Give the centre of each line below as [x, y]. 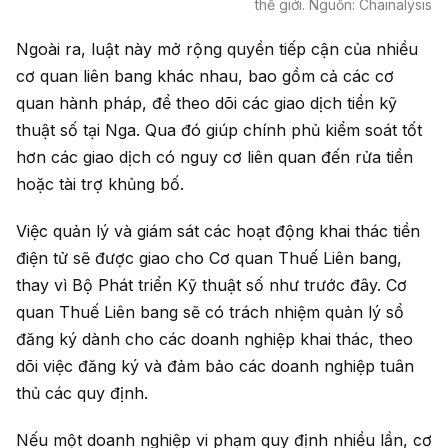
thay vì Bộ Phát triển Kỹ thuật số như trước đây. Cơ [211, 284]
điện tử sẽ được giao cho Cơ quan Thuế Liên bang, [209, 257]
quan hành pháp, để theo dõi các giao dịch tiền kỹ [206, 102]
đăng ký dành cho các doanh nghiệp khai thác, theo [214, 338]
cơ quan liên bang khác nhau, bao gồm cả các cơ [205, 75]
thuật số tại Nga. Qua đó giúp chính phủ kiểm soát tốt [219, 129]
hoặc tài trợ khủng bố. [100, 183]
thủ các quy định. [82, 392]
